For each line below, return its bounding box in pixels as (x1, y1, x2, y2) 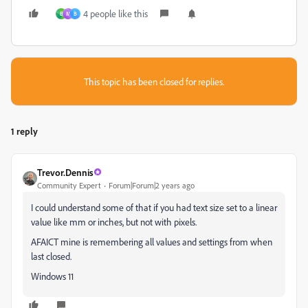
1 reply (11, 124, 38, 137)
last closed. (31, 250, 71, 262)
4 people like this (83, 7, 148, 19)
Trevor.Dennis (37, 166, 93, 178)
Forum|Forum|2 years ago (109, 179, 195, 190)
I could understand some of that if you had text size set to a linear (31, 201, 277, 213)
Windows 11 (31, 269, 74, 282)
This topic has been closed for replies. (84, 75, 224, 87)
